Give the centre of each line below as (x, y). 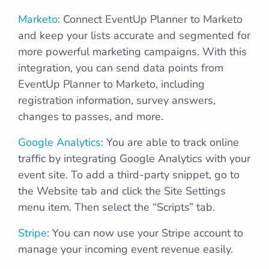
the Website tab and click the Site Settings (122, 191)
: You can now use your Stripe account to (145, 233)
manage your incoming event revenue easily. (125, 249)
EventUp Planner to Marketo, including (111, 84)
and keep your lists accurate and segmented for (134, 35)
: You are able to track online (170, 142)
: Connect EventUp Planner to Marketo (150, 19)
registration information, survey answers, (117, 100)
